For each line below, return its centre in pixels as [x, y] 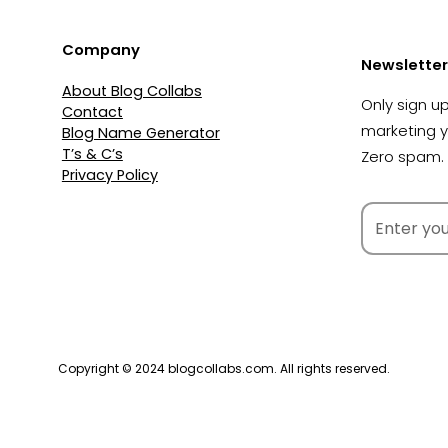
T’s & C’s [92, 153]
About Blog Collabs [131, 90]
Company [100, 49]
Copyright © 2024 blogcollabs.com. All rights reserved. [224, 369]
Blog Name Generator [140, 132]
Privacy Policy [109, 174]
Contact [92, 111]
